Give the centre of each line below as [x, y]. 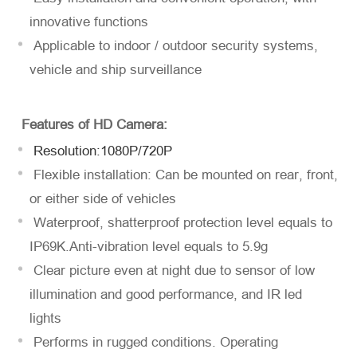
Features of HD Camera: [95, 125]
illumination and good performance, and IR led [166, 295]
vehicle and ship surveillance [116, 70]
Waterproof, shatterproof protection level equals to [181, 223]
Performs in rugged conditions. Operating [154, 343]
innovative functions [91, 22]
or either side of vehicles [105, 199]
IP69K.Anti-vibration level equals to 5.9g [151, 247]
